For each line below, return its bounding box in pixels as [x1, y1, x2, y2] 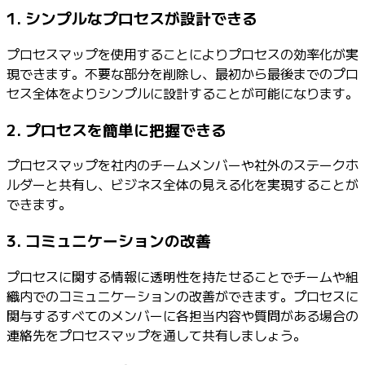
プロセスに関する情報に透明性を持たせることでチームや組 [7, 266, 358, 286]
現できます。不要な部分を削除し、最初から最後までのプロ [7, 63, 358, 83]
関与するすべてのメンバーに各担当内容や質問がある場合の [7, 305, 358, 325]
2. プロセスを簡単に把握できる [7, 117, 226, 140]
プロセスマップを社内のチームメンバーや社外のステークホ [7, 155, 358, 175]
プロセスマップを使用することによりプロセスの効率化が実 [7, 43, 358, 64]
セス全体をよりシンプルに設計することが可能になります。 [7, 82, 358, 103]
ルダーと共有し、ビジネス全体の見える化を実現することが [7, 174, 358, 195]
